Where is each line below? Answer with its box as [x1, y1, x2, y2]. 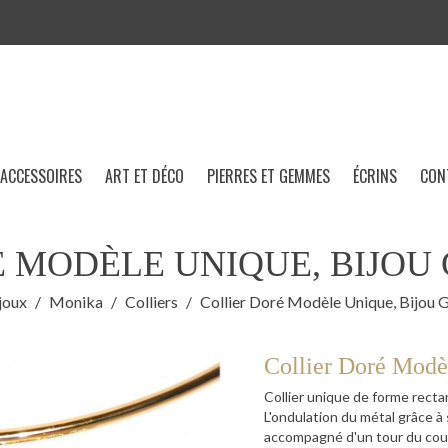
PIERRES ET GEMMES [207, 164, 330, 189]
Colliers [124, 292, 178, 312]
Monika [48, 292, 103, 312]
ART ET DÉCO [105, 164, 184, 189]
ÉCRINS [353, 164, 397, 189]
